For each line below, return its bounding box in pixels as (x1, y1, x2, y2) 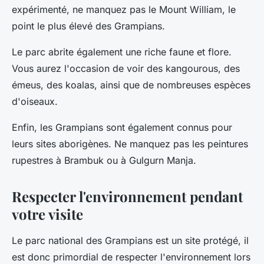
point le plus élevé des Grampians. (12, 20, 165, 32)
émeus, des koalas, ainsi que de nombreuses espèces (12, 79, 250, 91)
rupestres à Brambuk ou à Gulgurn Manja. (12, 154, 196, 167)
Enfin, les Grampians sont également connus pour (12, 121, 232, 134)
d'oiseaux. (12, 95, 58, 108)
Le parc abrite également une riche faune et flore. (12, 46, 232, 58)
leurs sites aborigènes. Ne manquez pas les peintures (12, 138, 248, 150)
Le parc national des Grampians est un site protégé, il (12, 235, 249, 247)
